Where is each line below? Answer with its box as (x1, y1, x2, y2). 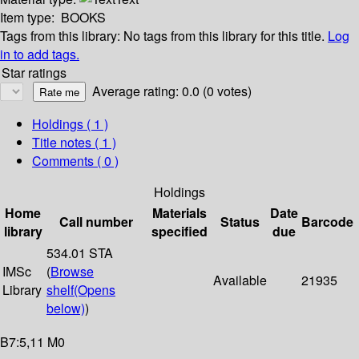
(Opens (74, 280, 115, 300)
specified (151, 222, 208, 241)
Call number (59, 212, 133, 232)
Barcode (301, 212, 353, 232)
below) (46, 299, 85, 318)
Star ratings (2, 63, 67, 83)
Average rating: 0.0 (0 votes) (92, 82, 252, 101)
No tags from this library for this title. (123, 26, 325, 46)
